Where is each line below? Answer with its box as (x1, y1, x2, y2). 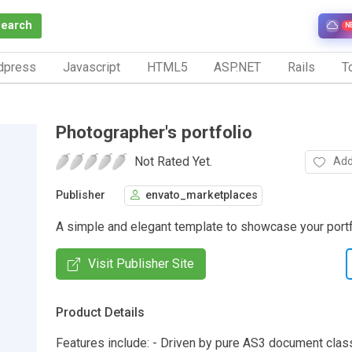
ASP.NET (214, 59, 262, 75)
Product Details (56, 304, 145, 320)
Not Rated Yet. (134, 153, 212, 169)
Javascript (62, 59, 120, 75)
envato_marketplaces (145, 189, 258, 203)
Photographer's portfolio (56, 121, 252, 142)
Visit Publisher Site (88, 255, 194, 271)
